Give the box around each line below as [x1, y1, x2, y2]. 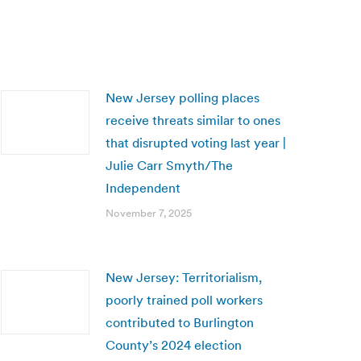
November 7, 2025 [106, 206, 192, 220]
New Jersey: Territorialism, [106, 269, 262, 285]
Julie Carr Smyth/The [106, 157, 233, 173]
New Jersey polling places [106, 89, 259, 106]
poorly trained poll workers [106, 292, 263, 308]
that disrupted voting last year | [106, 135, 286, 151]
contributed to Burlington [106, 314, 254, 330]
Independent [106, 180, 180, 196]
